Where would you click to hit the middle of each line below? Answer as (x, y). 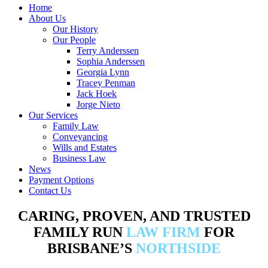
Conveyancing (80, 137)
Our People (74, 40)
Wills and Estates (85, 147)
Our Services (53, 115)
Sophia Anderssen (111, 61)
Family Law (76, 126)
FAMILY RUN (80, 232)
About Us (47, 18)
